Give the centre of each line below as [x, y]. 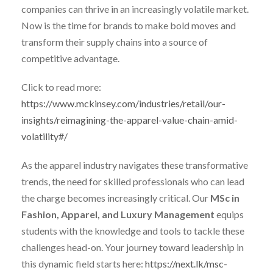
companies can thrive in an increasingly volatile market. [135, 9]
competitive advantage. [70, 58]
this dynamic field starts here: [83, 263]
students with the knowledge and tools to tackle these [133, 230]
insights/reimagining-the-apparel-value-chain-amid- [129, 119]
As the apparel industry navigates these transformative [135, 165]
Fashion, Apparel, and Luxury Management [118, 214]
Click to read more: [61, 87]
